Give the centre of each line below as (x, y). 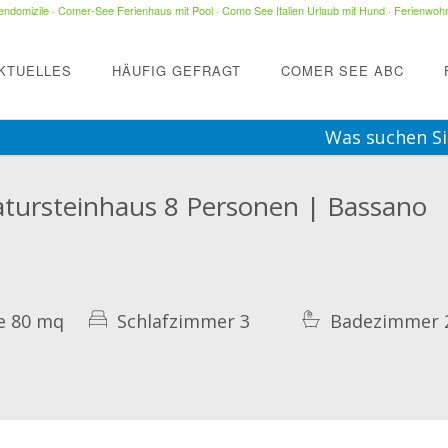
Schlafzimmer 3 (181, 321)
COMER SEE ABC (342, 70)
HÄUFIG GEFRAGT (176, 70)
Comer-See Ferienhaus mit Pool (135, 10)
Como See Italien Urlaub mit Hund (303, 10)
